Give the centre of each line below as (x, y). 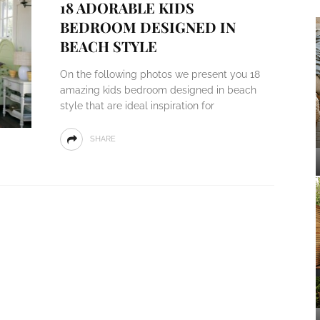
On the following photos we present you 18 (160, 74)
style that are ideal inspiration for (137, 106)
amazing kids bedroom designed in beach (158, 90)
